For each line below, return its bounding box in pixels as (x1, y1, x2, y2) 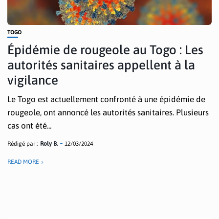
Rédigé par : (7, 140, 38, 147)
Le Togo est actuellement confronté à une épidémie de (7, 94, 205, 104)
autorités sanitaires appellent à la (7, 58, 195, 72)
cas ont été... (7, 121, 51, 131)
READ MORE (7, 158, 39, 165)
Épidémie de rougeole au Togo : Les (7, 43, 203, 57)
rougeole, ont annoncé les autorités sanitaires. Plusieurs (7, 108, 209, 117)
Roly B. (40, 140, 58, 147)
